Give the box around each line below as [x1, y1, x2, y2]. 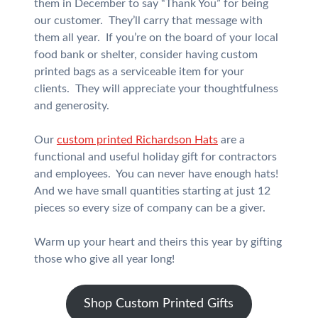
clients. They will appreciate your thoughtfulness [33, 83, 278, 94]
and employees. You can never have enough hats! [33, 168, 281, 180]
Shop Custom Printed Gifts [84, 297, 234, 310]
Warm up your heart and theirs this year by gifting [33, 236, 282, 248]
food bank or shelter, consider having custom [33, 49, 258, 60]
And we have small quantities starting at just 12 [33, 185, 270, 197]
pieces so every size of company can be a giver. [33, 202, 268, 214]
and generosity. [33, 100, 109, 111]
